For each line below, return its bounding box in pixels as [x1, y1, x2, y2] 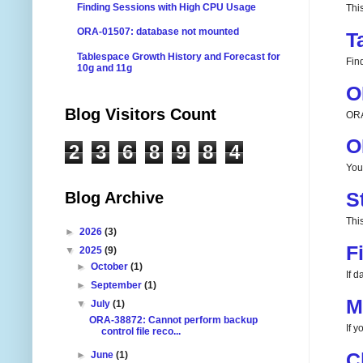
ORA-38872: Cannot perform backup [88, 314, 258, 326]
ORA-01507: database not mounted [77, 26, 239, 38]
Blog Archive [65, 188, 164, 207]
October [91, 260, 131, 272]
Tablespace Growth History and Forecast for [77, 51, 280, 63]
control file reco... [100, 325, 181, 337]
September [91, 279, 145, 291]
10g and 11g [77, 62, 132, 75]
